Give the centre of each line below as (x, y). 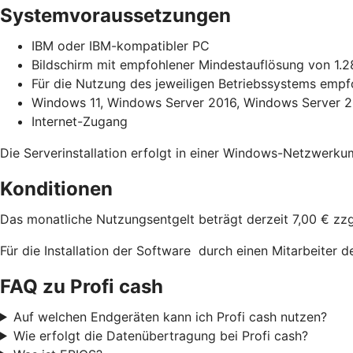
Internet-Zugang (80, 121)
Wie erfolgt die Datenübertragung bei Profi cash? (160, 335)
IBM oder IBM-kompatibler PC (121, 45)
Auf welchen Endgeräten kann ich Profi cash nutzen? (170, 316)
